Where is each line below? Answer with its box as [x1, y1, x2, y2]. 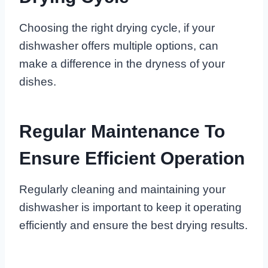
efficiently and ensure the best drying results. [19, 219, 248, 232]
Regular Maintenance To [19, 121, 225, 142]
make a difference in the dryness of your [19, 57, 225, 71]
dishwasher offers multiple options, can [19, 39, 218, 53]
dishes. [19, 75, 56, 89]
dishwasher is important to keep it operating [19, 201, 242, 214]
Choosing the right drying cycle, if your [19, 22, 215, 35]
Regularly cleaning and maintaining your [19, 183, 226, 196]
